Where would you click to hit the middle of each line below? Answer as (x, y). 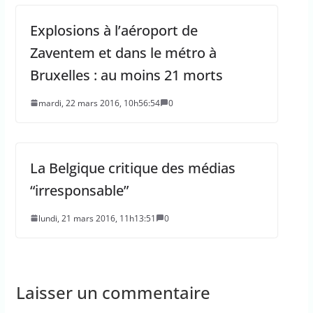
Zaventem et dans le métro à (123, 52)
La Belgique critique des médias (132, 168)
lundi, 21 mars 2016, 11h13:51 (97, 218)
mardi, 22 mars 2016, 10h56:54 (99, 103)
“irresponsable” (79, 190)
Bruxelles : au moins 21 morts (126, 75)
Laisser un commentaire (113, 292)
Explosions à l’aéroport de (114, 30)
